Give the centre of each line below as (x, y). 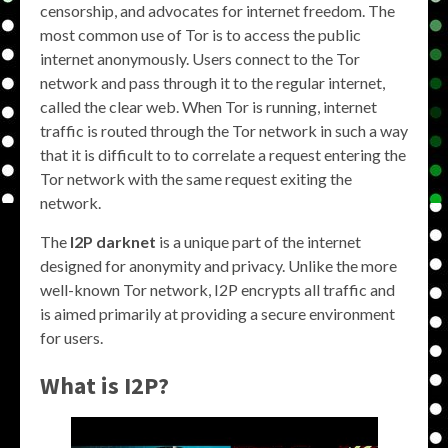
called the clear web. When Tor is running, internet (208, 106)
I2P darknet (113, 241)
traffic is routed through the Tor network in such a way (224, 130)
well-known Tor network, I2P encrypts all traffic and (217, 289)
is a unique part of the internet (258, 241)
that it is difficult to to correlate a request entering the (223, 154)
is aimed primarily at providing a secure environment (217, 313)
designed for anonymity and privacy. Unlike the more (218, 265)
